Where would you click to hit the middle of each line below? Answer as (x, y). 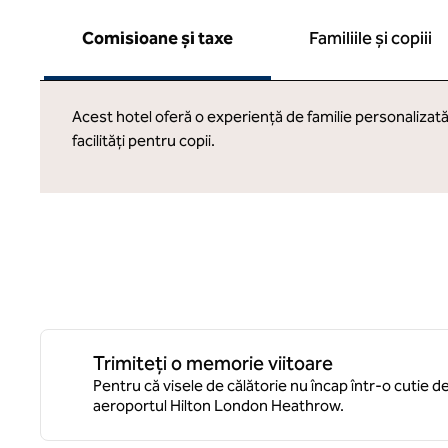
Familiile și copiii (370, 38)
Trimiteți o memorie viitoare (213, 363)
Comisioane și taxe (157, 38)
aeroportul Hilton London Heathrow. (218, 405)
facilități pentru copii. (143, 140)
